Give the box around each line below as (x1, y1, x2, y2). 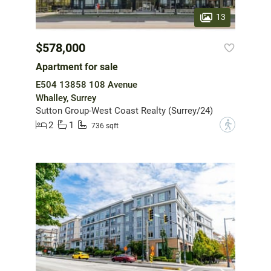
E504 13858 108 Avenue (36, 79, 137, 91)
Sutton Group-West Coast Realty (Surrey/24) (36, 105, 213, 117)
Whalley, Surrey (36, 93, 96, 104)
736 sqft (91, 121, 119, 130)
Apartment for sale (36, 61, 118, 73)
